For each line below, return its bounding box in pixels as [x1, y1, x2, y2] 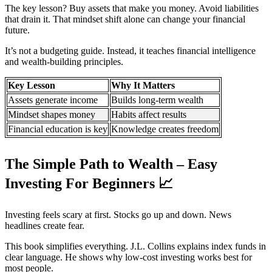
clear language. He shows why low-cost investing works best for [5, 252, 252, 263]
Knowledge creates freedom [111, 124, 219, 135]
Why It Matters [111, 80, 175, 91]
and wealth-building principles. [5, 56, 123, 67]
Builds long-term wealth [111, 95, 203, 106]
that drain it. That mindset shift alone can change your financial [5, 14, 245, 25]
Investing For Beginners [5, 175, 158, 192]
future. [5, 25, 30, 36]
